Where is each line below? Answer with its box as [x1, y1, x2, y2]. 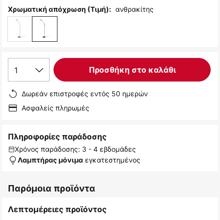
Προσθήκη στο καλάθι [88, 65, 176, 75]
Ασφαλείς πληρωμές [22, 103, 89, 113]
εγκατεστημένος [83, 155, 140, 165]
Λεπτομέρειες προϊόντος [8, 204, 107, 215]
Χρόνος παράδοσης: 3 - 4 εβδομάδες [15, 144, 136, 154]
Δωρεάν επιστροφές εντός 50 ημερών [22, 89, 148, 99]
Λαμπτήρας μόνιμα [18, 156, 83, 165]
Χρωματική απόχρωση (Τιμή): [8, 5, 111, 14]
